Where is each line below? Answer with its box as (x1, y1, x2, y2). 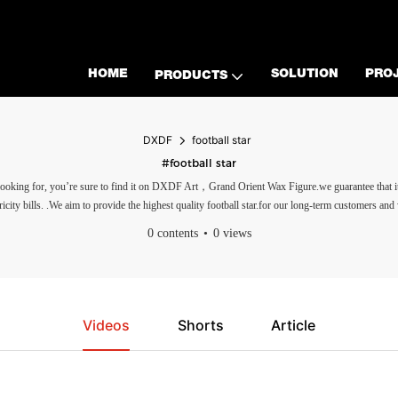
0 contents (147, 227, 198, 240)
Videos (82, 316, 130, 334)
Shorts (177, 316, 224, 334)
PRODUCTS (154, 69, 227, 83)
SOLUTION (270, 68, 338, 81)
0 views (212, 227, 251, 240)
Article (271, 316, 316, 334)
